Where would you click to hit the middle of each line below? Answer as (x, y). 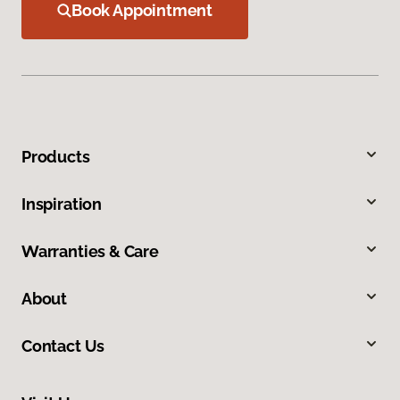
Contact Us (63, 346)
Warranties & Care (90, 251)
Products (56, 156)
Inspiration (62, 204)
